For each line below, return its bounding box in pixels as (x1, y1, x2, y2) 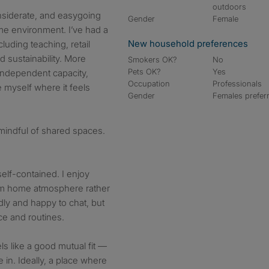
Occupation (128, 79, 170, 88)
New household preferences (128, 38, 248, 49)
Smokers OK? (128, 55, 177, 64)
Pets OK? (128, 67, 161, 76)
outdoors (213, 2, 247, 11)
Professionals (213, 79, 262, 88)
